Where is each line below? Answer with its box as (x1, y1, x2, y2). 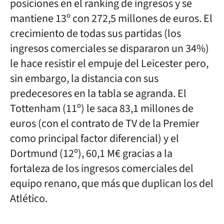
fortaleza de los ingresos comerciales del (10, 160, 193, 176)
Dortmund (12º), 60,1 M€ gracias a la (10, 145, 172, 161)
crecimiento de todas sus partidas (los (10, 25, 181, 41)
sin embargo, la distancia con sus (10, 70, 158, 86)
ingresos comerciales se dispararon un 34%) (10, 40, 209, 56)
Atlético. (10, 190, 47, 206)
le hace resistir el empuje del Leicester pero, (10, 55, 208, 71)
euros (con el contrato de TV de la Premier (10, 115, 199, 131)
